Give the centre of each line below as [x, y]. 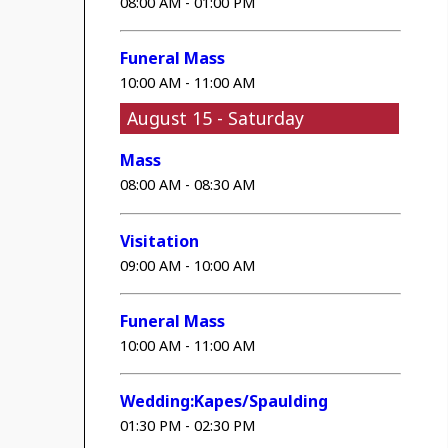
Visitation [160, 240]
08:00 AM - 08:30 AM [188, 185]
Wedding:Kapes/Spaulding [224, 401]
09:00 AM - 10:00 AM [188, 265]
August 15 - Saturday [216, 117]
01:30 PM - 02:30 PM [188, 426]
